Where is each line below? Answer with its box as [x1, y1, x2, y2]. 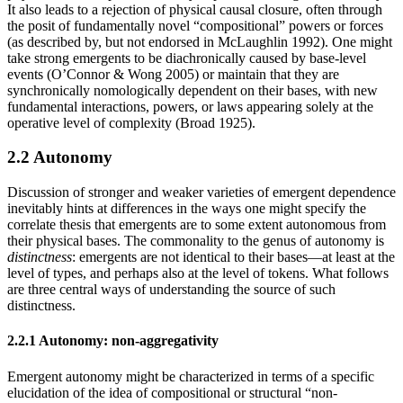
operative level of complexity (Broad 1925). [7, 114, 255, 130]
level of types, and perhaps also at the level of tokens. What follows [7, 264, 389, 281]
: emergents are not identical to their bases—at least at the [72, 248, 395, 264]
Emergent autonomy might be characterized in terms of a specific [7, 368, 374, 384]
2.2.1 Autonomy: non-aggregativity [7, 333, 219, 349]
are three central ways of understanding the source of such [7, 281, 336, 297]
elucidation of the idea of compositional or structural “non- [7, 384, 337, 400]
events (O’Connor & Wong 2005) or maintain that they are [7, 66, 339, 82]
